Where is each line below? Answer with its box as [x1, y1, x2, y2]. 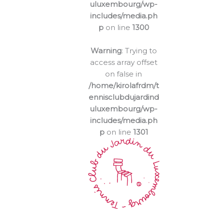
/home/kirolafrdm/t [88, 80, 159, 90]
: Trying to [121, 46, 157, 55]
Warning [90, 46, 122, 55]
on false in [105, 69, 142, 78]
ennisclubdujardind [88, 92, 159, 102]
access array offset [90, 57, 157, 67]
